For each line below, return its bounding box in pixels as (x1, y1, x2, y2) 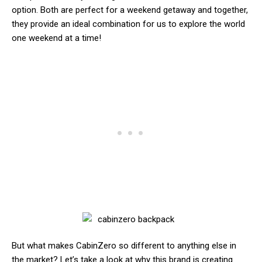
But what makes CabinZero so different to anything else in (12, 240, 236, 251)
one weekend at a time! (12, 33, 101, 44)
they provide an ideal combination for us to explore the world (12, 19, 245, 30)
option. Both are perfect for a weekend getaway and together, (12, 5, 248, 16)
